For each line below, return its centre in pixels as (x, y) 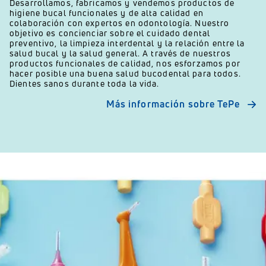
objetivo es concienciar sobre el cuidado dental (110, 33)
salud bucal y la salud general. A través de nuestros (120, 53)
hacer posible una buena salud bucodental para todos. (125, 73)
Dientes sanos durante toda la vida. (86, 83)
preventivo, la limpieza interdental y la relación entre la (127, 43)
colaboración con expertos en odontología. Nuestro (120, 23)
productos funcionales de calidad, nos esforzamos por (125, 63)
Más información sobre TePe (173, 104)
